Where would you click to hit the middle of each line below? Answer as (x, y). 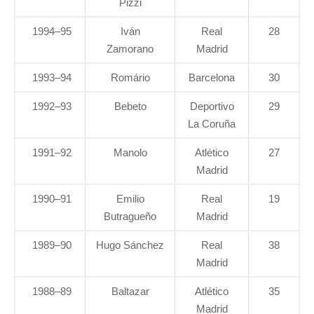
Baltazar (130, 292)
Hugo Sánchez (130, 245)
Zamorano (130, 49)
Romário (130, 78)
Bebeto (130, 107)
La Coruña (212, 124)
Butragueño (130, 217)
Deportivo (212, 107)
